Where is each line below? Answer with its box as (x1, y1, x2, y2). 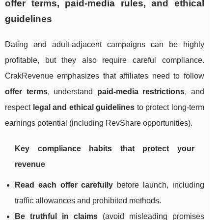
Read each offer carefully (15, 181, 113, 190)
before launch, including (113, 181, 204, 190)
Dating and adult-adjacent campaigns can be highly (5, 40, 204, 49)
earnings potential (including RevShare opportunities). (5, 119, 192, 128)
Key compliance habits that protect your (15, 144, 194, 153)
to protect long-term (135, 103, 204, 112)
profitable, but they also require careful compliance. (5, 56, 204, 65)
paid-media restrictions (97, 87, 185, 96)
